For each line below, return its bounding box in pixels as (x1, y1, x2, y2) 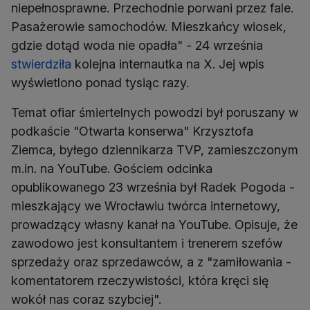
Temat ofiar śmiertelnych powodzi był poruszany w (11, 105, 298, 120)
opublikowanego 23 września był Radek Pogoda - (11, 180, 295, 195)
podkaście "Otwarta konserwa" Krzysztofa (11, 124, 253, 139)
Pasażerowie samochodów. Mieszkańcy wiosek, (11, 19, 286, 35)
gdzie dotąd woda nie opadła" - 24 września (11, 38, 263, 53)
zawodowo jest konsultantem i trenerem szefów (11, 236, 282, 251)
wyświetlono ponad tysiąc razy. (11, 75, 189, 91)
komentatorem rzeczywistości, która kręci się (11, 273, 268, 289)
